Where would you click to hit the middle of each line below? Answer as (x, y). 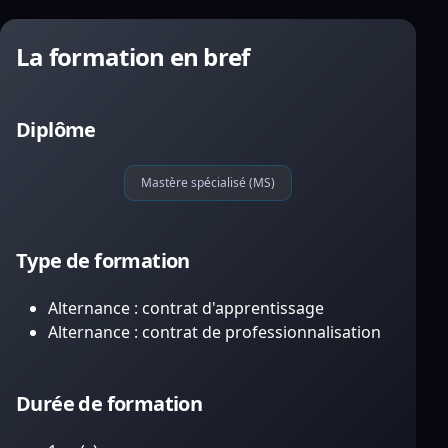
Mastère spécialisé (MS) (208, 182)
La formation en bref (133, 56)
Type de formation (103, 260)
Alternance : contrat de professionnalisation (214, 332)
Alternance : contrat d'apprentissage (186, 308)
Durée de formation (109, 403)
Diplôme (56, 129)
